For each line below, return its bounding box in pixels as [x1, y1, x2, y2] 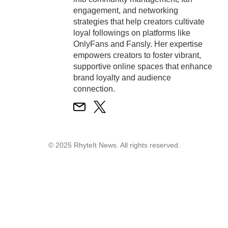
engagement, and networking [73, 6, 178, 15]
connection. [73, 84, 115, 93]
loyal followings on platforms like [73, 28, 190, 37]
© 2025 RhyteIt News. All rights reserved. [48, 140, 180, 149]
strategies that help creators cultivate [73, 17, 205, 26]
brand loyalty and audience [73, 73, 171, 82]
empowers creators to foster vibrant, [73, 50, 201, 60]
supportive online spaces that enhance [73, 62, 212, 71]
